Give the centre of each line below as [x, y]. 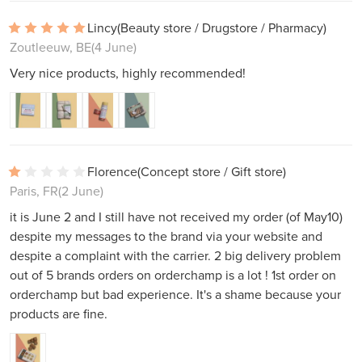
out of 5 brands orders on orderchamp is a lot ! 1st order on [173, 275]
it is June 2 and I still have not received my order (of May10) [176, 217]
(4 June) [114, 47]
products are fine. [59, 314]
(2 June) [81, 191]
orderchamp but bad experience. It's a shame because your [175, 295]
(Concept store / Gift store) [212, 172]
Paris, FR [34, 191]
